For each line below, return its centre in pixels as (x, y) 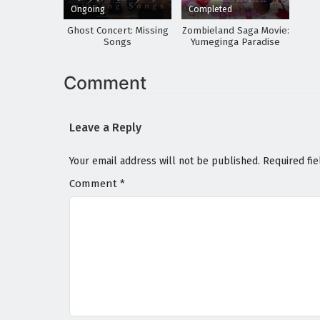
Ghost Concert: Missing (117, 31)
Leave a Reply (105, 128)
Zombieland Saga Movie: (235, 31)
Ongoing (88, 9)
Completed (211, 9)
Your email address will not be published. (165, 161)
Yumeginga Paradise (236, 42)
